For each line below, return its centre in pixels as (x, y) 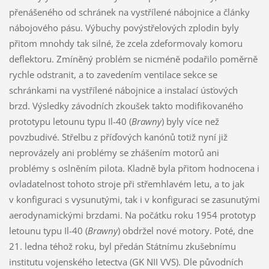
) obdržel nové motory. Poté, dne (185, 230)
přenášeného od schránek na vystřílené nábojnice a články (129, 12)
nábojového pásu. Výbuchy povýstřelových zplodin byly (124, 27)
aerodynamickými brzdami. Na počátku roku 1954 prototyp (132, 215)
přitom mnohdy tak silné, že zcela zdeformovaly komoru (125, 43)
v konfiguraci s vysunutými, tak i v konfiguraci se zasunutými (134, 199)
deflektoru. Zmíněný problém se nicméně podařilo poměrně (133, 59)
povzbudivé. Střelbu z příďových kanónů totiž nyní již (118, 137)
